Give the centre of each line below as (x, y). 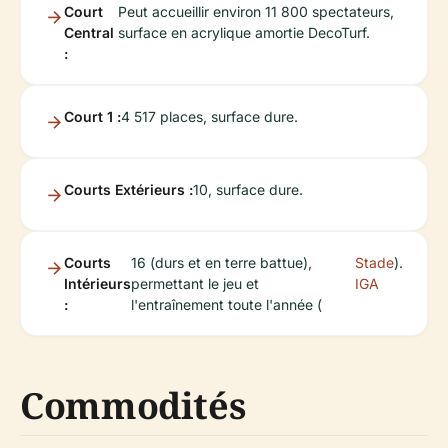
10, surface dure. (248, 190)
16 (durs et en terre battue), (221, 263)
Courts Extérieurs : (128, 190)
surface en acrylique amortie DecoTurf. (244, 33)
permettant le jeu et (195, 284)
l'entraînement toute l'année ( (226, 305)
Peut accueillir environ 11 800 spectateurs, (256, 12)
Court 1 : (92, 117)
